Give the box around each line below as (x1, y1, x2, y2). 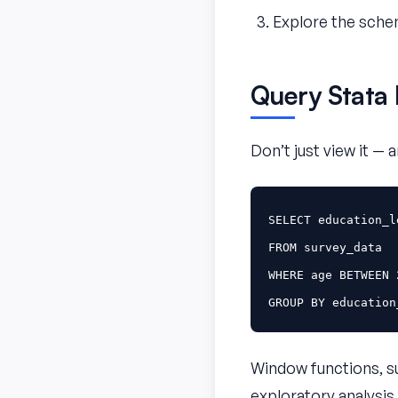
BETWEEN (339, 268, 389, 282)
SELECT (268, 213, 311, 227)
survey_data (304, 241, 382, 254)
